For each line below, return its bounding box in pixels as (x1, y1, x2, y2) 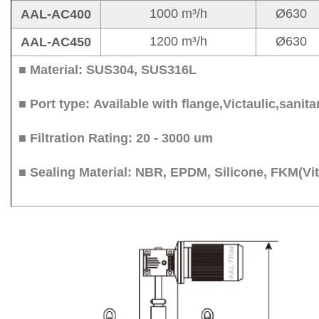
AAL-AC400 (21, 7, 91, 22)
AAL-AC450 (21, 35, 91, 50)
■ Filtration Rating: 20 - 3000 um (19, 131, 213, 146)
